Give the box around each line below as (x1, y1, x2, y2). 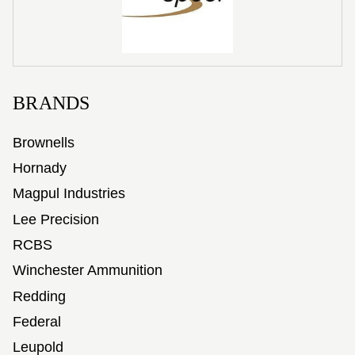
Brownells (13, 134, 74, 151)
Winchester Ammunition (13, 262, 162, 279)
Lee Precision (13, 211, 99, 227)
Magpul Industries (13, 185, 125, 202)
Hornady (13, 159, 67, 176)
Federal (13, 313, 61, 330)
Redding (13, 288, 66, 304)
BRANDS (13, 93, 90, 113)
